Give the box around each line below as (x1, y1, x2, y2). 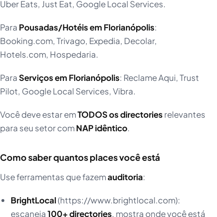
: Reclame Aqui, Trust (120, 72, 199, 83)
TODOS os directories (77, 109, 163, 120)
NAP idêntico (76, 123, 127, 134)
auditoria (108, 171, 143, 183)
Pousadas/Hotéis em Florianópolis (19, 22, 155, 33)
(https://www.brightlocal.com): (56, 195, 180, 206)
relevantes (163, 109, 205, 120)
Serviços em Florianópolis (19, 72, 120, 83)
